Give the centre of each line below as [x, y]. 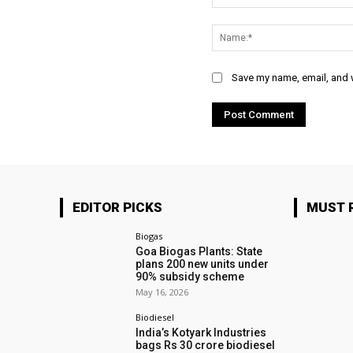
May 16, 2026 [162, 292]
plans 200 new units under [203, 264]
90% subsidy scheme [190, 277]
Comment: [237, 16]
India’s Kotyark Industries [201, 333]
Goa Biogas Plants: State [199, 252]
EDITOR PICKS [117, 208]
